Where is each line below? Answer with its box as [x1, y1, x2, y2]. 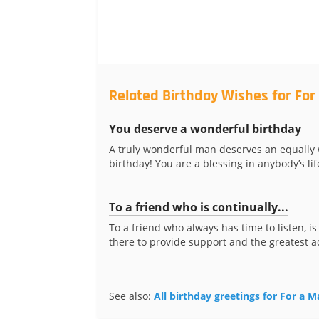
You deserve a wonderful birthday [109, 121, 301, 137]
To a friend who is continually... [109, 199, 288, 215]
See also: [109, 289, 154, 303]
